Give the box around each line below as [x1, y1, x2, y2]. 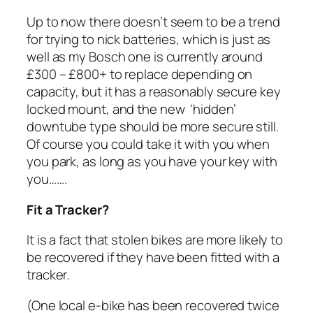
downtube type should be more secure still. [27, 117, 279, 136]
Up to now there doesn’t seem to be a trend [27, 13, 280, 31]
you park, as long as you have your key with [27, 152, 277, 171]
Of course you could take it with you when [27, 135, 270, 154]
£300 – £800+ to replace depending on [27, 65, 253, 84]
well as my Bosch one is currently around [27, 48, 263, 66]
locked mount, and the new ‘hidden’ [27, 100, 236, 119]
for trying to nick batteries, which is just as [27, 30, 271, 49]
